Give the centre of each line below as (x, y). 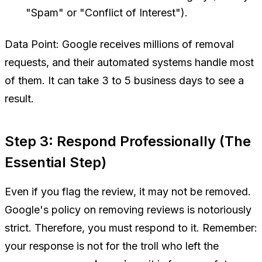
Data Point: (32, 44)
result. (19, 99)
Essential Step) (56, 162)
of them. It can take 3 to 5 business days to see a (124, 80)
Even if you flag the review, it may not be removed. (128, 191)
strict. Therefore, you (57, 227)
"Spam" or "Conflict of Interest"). (107, 13)
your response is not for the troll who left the (112, 246)
